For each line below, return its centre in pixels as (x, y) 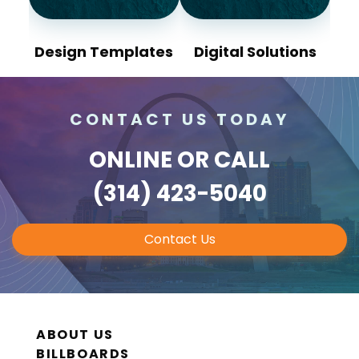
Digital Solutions (255, 52)
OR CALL (221, 159)
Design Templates (104, 52)
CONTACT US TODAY (179, 119)
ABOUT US (75, 335)
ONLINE (131, 159)
